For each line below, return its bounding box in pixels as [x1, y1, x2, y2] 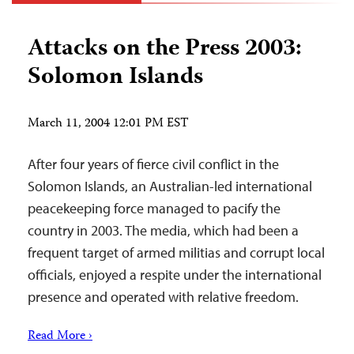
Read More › [28, 326, 92, 347]
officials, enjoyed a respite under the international [28, 265, 322, 284]
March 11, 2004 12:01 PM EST [28, 114, 189, 134]
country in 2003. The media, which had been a [28, 221, 299, 239]
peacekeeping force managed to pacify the [28, 199, 281, 217]
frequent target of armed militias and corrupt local [28, 243, 325, 262]
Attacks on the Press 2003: [28, 30, 302, 69]
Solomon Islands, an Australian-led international [28, 177, 312, 195]
